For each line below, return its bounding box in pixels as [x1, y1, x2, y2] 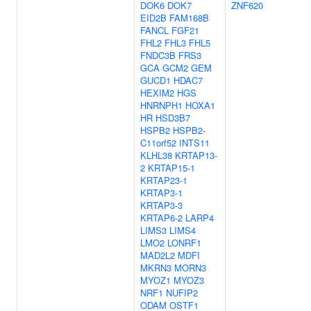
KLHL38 [140, 149, 172, 162]
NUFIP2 [166, 286, 198, 299]
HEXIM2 [140, 86, 174, 99]
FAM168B [169, 11, 209, 24]
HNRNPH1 [140, 99, 183, 112]
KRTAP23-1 [140, 174, 187, 187]
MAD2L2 [140, 249, 175, 262]
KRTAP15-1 [148, 161, 195, 174]
